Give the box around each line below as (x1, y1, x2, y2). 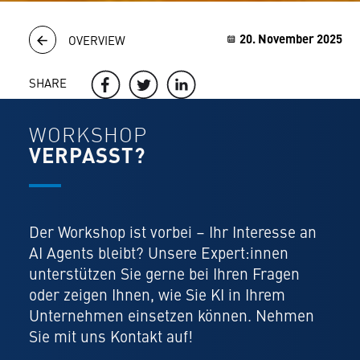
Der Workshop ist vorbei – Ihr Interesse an (28, 225, 317, 242)
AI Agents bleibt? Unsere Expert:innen (28, 246, 288, 263)
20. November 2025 (239, 34, 342, 47)
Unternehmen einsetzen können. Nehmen (28, 309, 314, 325)
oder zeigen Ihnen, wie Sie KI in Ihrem (28, 288, 285, 305)
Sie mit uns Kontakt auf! (28, 329, 193, 346)
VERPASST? (28, 147, 151, 169)
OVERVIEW (67, 35, 125, 48)
